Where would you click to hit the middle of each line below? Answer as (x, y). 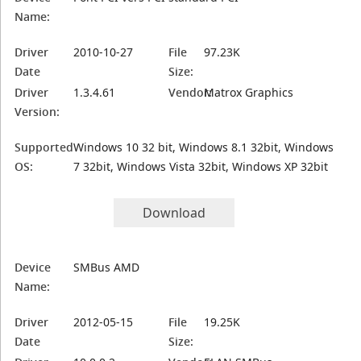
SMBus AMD (107, 267)
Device (33, 267)
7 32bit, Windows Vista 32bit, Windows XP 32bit (201, 166)
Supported (44, 147)
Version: (37, 112)
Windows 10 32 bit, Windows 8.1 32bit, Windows (204, 147)
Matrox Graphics (249, 92)
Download (174, 213)
